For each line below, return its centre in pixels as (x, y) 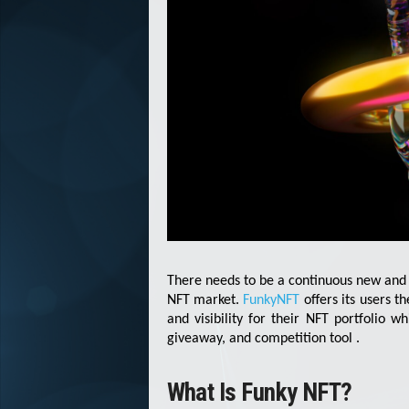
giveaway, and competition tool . (263, 338)
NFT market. (205, 300)
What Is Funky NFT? (259, 392)
